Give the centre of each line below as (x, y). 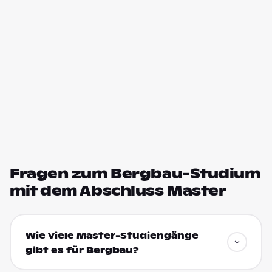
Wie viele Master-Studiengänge (112, 235)
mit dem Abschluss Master (118, 191)
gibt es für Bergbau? (82, 250)
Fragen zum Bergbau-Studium (135, 174)
